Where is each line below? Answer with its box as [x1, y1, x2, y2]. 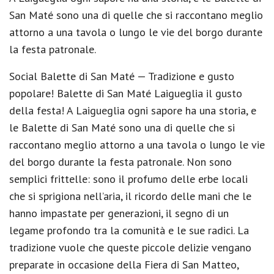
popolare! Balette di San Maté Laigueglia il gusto [9, 86, 242, 100]
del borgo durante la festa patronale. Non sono [9, 154, 232, 169]
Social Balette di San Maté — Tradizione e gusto [9, 68, 234, 83]
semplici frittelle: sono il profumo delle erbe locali [9, 171, 248, 186]
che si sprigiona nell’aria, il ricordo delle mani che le [9, 188, 251, 203]
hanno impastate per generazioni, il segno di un [9, 206, 229, 220]
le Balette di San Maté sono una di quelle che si [9, 120, 235, 135]
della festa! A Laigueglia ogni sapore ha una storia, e [9, 103, 256, 117]
